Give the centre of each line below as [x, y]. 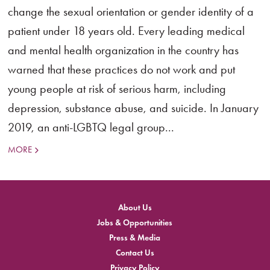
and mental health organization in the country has [124, 50]
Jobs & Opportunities [135, 222]
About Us [135, 207]
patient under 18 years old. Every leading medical [127, 31]
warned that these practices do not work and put [122, 69]
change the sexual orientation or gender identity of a [131, 11]
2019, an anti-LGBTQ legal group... [91, 127]
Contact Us [135, 253]
